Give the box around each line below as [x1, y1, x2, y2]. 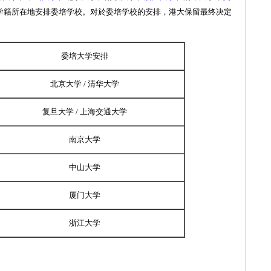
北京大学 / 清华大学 [50, 79, 119, 89]
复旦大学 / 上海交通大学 [42, 107, 127, 117]
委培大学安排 [60, 51, 108, 61]
